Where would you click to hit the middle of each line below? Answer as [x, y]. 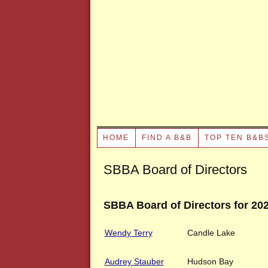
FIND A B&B [167, 138]
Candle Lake [211, 233]
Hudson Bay [210, 261]
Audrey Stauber [134, 261]
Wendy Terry [128, 233]
